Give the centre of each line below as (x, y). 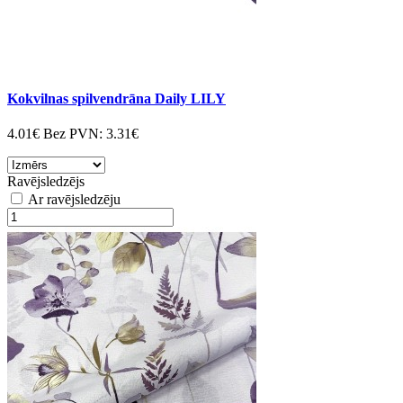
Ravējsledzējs (46, 182)
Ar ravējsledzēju (73, 200)
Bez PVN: (75, 134)
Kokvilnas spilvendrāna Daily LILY (116, 98)
